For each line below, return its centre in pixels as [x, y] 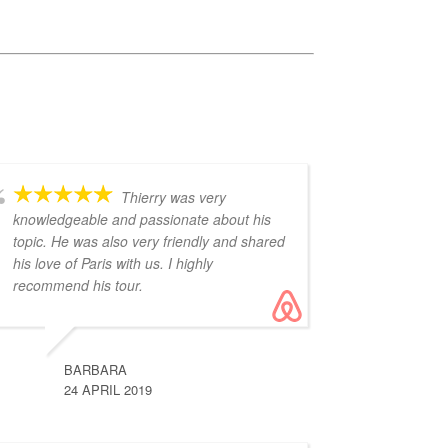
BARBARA [95, 370]
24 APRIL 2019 [107, 390]
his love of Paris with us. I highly [112, 263]
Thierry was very [173, 197]
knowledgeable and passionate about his [141, 219]
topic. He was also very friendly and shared [148, 241]
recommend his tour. [77, 285]
